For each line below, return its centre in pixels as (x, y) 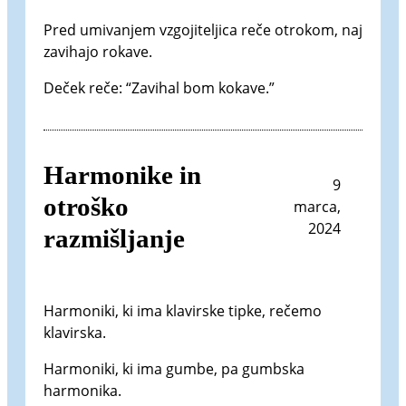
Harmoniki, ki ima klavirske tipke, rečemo (183, 310)
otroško (86, 206)
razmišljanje (114, 238)
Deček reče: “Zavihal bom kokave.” (159, 87)
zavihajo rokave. (98, 51)
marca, (317, 207)
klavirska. (75, 332)
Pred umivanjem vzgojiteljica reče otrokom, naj (203, 29)
